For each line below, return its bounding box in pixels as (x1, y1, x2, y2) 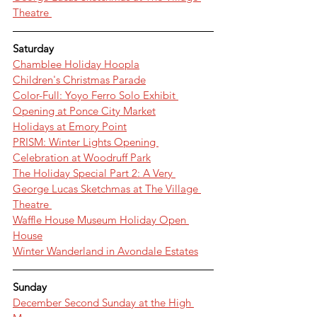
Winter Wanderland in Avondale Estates (13, 243, 198, 258)
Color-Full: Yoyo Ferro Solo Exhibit (13, 88, 178, 102)
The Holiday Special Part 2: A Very (13, 166, 175, 180)
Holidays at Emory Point (13, 119, 127, 133)
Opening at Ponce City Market (13, 103, 156, 117)
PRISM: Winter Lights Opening (13, 134, 158, 149)
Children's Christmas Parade (13, 72, 146, 86)
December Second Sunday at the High (13, 295, 194, 309)
